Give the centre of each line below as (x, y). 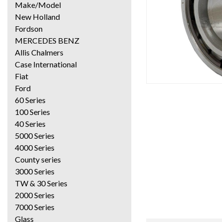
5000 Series (35, 135)
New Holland (37, 16)
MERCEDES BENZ (47, 40)
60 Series (30, 100)
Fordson (29, 28)
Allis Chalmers (39, 52)
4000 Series (35, 147)
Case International (46, 64)
